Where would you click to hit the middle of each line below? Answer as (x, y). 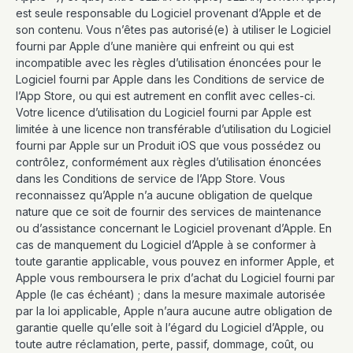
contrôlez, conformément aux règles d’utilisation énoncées (169, 162)
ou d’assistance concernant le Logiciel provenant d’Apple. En (174, 228)
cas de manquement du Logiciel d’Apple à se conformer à (166, 245)
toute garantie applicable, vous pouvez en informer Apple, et (175, 261)
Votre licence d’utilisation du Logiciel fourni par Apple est (163, 112)
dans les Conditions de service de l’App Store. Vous (150, 178)
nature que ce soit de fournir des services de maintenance (169, 212)
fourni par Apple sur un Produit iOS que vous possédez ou (168, 145)
